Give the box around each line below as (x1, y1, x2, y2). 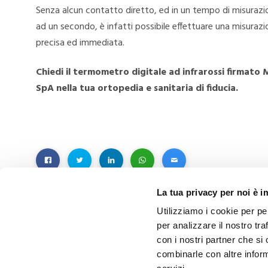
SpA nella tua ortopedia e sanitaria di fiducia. (36, 81, 238, 97)
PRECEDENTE (72, 241, 123, 250)
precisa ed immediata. (36, 35, 124, 51)
